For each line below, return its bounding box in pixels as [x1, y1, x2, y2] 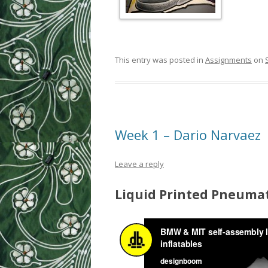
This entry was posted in [115, 54, 205, 65]
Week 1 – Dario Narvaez [115, 125, 261, 144]
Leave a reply [115, 158, 164, 169]
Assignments [205, 54, 252, 65]
